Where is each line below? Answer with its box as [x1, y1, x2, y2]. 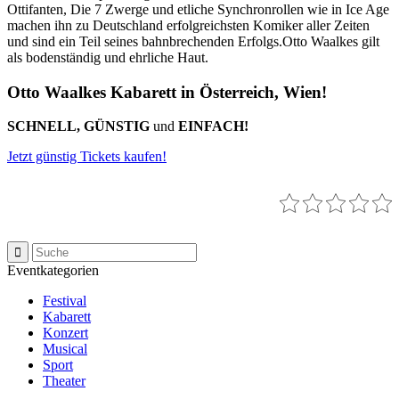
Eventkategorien [7, 263, 99, 279]
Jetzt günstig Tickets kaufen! [7, 149, 167, 165]
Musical [43, 341, 87, 357]
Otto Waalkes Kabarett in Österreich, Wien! [7, 82, 327, 102]
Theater [43, 373, 85, 389]
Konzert [43, 325, 88, 341]
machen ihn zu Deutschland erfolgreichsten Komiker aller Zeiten [7, 17, 370, 33]
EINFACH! [178, 118, 248, 134]
